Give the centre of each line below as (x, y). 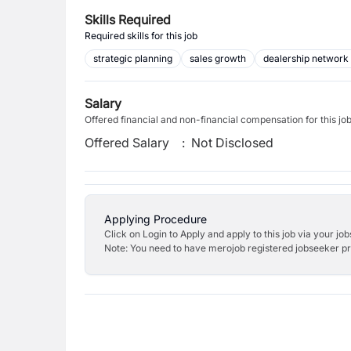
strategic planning (133, 58)
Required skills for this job (141, 36)
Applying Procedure (156, 219)
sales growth (218, 58)
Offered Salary (127, 143)
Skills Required (128, 20)
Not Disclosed (233, 143)
